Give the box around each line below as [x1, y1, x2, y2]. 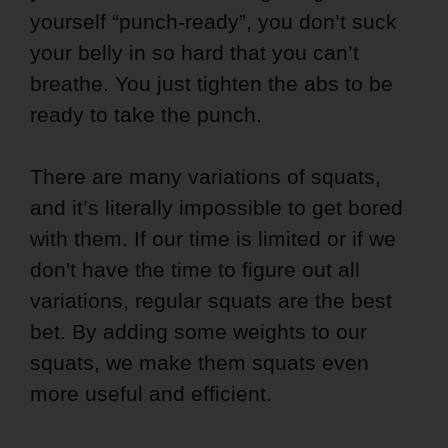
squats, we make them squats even [30, 351, 369, 375]
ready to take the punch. [30, 103, 262, 127]
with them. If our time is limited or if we [30, 227, 396, 251]
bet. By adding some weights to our [30, 320, 367, 344]
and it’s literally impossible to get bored [30, 196, 403, 220]
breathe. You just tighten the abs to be [30, 72, 393, 96]
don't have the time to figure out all [30, 258, 360, 282]
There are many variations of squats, [30, 165, 381, 189]
